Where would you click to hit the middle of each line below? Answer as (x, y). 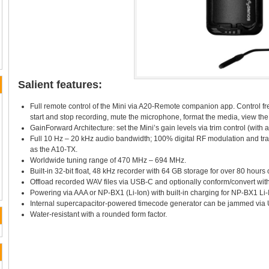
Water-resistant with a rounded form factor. (98, 215)
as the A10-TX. (54, 150)
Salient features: (60, 85)
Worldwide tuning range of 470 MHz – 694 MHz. (108, 161)
